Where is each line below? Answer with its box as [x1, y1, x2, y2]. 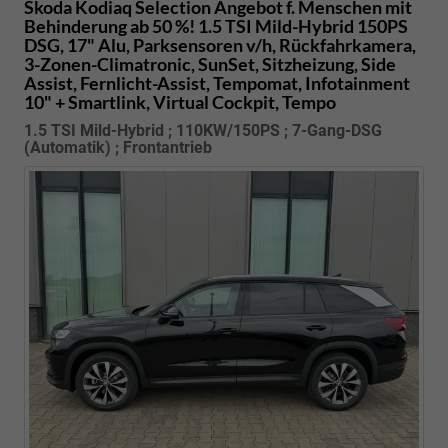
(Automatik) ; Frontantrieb [24, 138, 212, 158]
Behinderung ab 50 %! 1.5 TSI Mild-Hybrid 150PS [24, 15, 408, 38]
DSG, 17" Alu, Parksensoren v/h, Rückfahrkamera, [24, 34, 416, 57]
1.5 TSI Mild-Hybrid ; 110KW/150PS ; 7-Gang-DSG [24, 121, 382, 141]
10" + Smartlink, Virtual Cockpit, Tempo [24, 91, 336, 114]
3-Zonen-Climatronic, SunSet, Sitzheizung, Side [24, 53, 396, 76]
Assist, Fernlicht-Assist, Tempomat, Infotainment [24, 72, 410, 95]
